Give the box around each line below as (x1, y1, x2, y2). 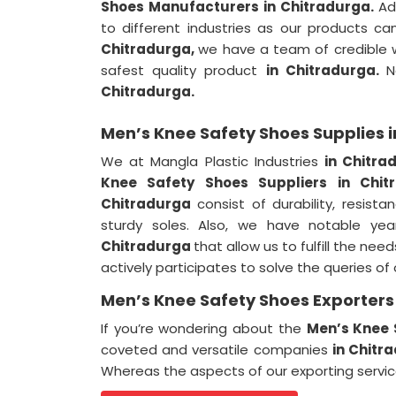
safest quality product (101, 61, 266, 80)
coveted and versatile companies (101, 340, 332, 359)
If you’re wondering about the (101, 319, 307, 338)
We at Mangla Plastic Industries (101, 152, 324, 171)
